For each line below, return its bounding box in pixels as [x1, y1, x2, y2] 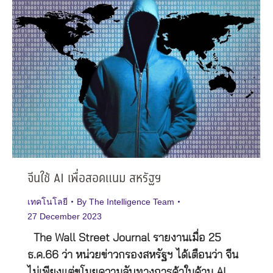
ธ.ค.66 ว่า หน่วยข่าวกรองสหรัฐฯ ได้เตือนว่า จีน [27, 249, 238, 261]
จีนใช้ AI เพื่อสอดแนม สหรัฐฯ [27, 169, 161, 188]
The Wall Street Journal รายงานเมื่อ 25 [27, 232, 221, 244]
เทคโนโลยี [27, 196, 68, 207]
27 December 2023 [27, 211, 102, 221]
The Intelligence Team [89, 196, 174, 207]
